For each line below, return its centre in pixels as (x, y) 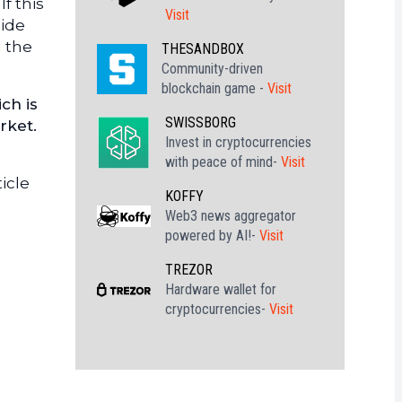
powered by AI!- (212, 236)
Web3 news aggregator (231, 216)
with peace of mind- (223, 162)
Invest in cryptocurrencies (238, 142)
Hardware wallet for (221, 289)
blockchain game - (214, 88)
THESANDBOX (203, 49)
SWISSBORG (201, 122)
